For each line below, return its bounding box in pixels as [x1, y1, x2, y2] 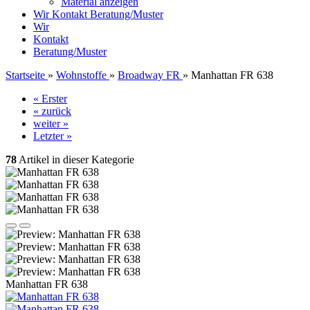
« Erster [33, 93, 67, 104]
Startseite [6, 69, 45, 81]
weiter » [33, 118, 69, 129]
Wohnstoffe [56, 69, 107, 81]
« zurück [33, 105, 71, 117]
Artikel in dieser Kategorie [17, 154, 134, 165]
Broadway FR [118, 69, 180, 81]
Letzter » [33, 130, 72, 142]
